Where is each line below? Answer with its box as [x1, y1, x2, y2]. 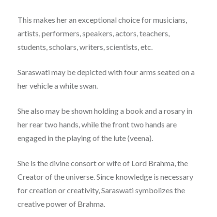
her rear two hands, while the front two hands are [17, 119, 177, 129]
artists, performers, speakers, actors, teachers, [17, 28, 170, 38]
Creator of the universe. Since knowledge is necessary [17, 171, 193, 181]
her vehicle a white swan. [17, 80, 98, 90]
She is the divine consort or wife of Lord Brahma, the [17, 158, 188, 168]
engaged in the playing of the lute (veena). [17, 133, 153, 142]
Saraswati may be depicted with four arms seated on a [17, 67, 195, 77]
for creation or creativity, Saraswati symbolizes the [17, 185, 185, 195]
